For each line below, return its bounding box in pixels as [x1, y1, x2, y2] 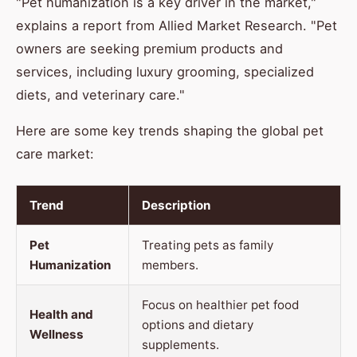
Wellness [29, 327, 84, 343]
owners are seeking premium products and [16, 41, 283, 57]
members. [142, 257, 198, 273]
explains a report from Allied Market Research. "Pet [16, 18, 337, 34]
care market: [16, 146, 94, 163]
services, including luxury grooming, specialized [16, 64, 314, 80]
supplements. [142, 337, 219, 353]
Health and [29, 307, 93, 323]
